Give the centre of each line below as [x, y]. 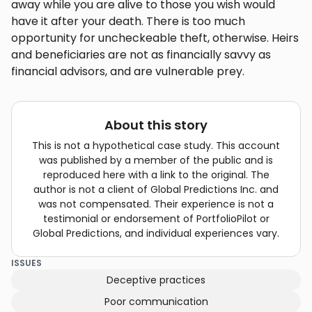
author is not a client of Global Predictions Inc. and [156, 190]
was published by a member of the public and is [156, 161]
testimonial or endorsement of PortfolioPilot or [156, 219]
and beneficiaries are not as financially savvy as [141, 55]
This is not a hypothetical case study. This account [156, 146]
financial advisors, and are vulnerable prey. [128, 72]
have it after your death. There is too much [128, 22]
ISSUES [26, 263]
